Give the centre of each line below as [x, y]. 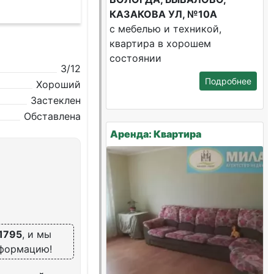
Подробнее [228, 81]
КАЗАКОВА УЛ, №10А [164, 14]
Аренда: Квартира [156, 134]
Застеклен [56, 100]
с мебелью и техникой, [166, 29]
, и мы [37, 234]
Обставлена [53, 116]
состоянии [136, 58]
